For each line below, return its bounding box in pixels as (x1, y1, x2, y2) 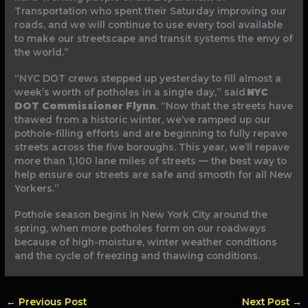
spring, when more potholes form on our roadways (14, 222, 267, 234)
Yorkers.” (14, 182, 60, 194)
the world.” (14, 46, 69, 58)
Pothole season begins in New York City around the (14, 208, 268, 220)
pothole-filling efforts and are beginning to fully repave (14, 127, 288, 139)
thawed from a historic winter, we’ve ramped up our (14, 113, 272, 125)
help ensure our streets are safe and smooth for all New (14, 168, 293, 180)
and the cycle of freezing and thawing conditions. (14, 250, 261, 261)
